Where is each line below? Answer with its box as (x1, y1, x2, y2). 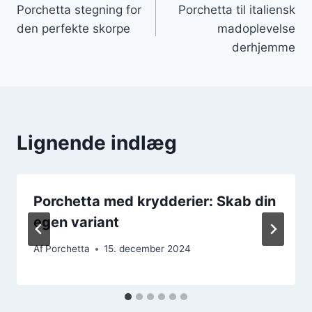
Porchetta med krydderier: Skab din (33, 192, 276, 210)
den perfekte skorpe (17, 21, 130, 36)
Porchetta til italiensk (178, 2, 295, 17)
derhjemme (232, 40, 295, 54)
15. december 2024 (104, 243, 192, 255)
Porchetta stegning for (17, 2, 141, 17)
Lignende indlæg (17, 130, 177, 155)
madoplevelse (217, 21, 295, 36)
